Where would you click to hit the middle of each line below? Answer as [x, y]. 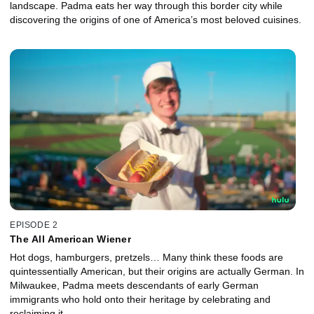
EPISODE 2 [34, 225]
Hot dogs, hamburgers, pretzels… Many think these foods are [146, 258]
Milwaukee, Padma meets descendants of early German [134, 286]
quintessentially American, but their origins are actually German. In [157, 272]
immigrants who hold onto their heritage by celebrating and [140, 300]
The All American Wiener [70, 239]
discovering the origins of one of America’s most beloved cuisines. [156, 19]
